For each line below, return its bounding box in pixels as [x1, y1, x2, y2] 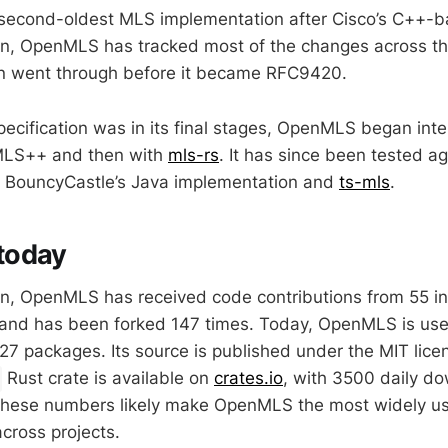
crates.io [214, 367, 283, 388]
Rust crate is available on [2, 367, 214, 388]
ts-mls [339, 171, 390, 192]
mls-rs [168, 144, 219, 165]
